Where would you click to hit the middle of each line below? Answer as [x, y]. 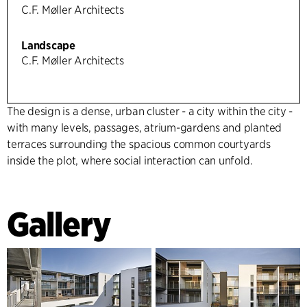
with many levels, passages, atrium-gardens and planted [145, 127]
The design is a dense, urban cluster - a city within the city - [150, 111]
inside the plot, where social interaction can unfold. [130, 160]
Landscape [48, 45]
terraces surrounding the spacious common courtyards [139, 144]
